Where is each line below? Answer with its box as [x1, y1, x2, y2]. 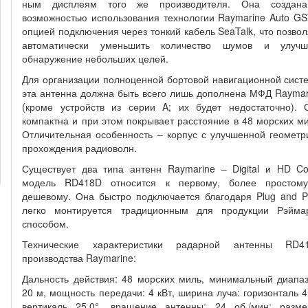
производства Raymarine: [22, 251, 137, 265]
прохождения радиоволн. [22, 141, 137, 155]
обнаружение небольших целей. [22, 52, 169, 65]
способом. [22, 217, 69, 230]
